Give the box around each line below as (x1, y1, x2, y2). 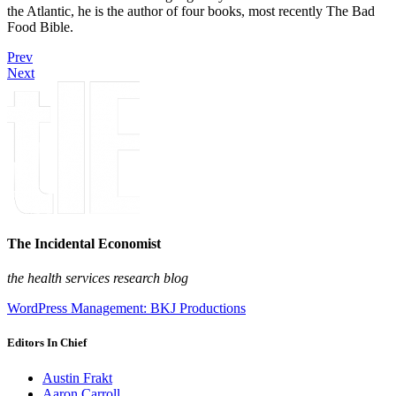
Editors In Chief (7, 336, 87, 350)
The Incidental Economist (7, 235, 161, 251)
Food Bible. (7, 19, 73, 34)
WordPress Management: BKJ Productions (7, 301, 246, 316)
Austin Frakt (42, 369, 112, 385)
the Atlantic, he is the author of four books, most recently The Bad (7, 3, 375, 19)
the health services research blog (7, 270, 188, 286)
